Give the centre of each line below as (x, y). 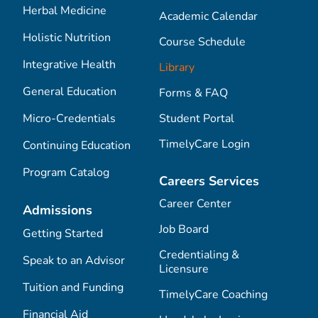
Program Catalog (66, 172)
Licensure (184, 269)
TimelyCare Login (204, 144)
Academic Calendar (208, 16)
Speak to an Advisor (74, 261)
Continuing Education (77, 146)
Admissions (57, 210)
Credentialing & (199, 255)
